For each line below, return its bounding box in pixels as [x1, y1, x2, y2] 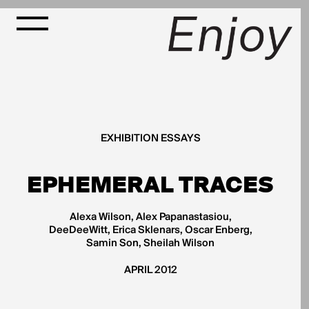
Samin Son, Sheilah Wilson [86, 238, 215, 249]
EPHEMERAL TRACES [27, 170, 274, 199]
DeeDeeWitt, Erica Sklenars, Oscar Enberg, [48, 225, 252, 236]
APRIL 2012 [123, 265, 177, 276]
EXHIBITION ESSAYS [100, 133, 201, 144]
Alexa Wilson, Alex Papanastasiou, [69, 212, 232, 223]
